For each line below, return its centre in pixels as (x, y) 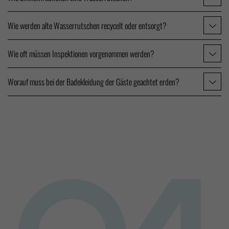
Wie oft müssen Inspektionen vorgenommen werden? (81, 53)
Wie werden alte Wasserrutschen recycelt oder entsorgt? (87, 25)
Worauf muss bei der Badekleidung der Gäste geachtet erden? (94, 82)
